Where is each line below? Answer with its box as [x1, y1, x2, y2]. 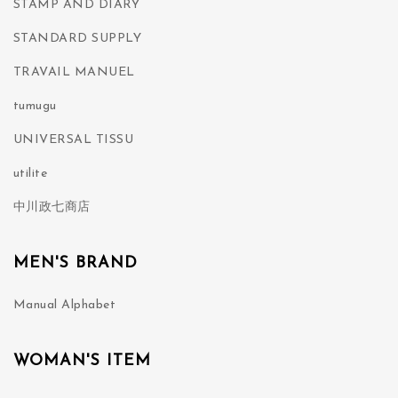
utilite [12, 167, 48, 181]
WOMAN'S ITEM [12, 354, 151, 370]
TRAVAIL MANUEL [12, 66, 135, 80]
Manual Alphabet [12, 298, 116, 313]
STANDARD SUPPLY [12, 32, 142, 46]
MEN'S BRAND [12, 256, 138, 272]
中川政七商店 [12, 201, 91, 215]
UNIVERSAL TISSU [12, 133, 134, 147]
